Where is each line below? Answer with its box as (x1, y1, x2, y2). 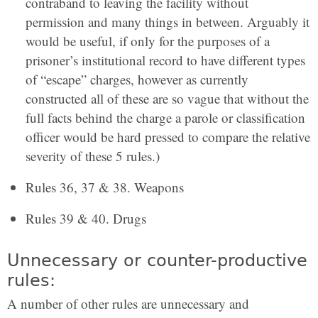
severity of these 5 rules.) (26, 147, 160, 165)
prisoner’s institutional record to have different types (26, 51, 305, 70)
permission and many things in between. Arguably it (26, 13, 309, 31)
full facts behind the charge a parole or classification (26, 109, 305, 127)
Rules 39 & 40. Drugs (26, 209, 146, 228)
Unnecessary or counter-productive (7, 251, 307, 271)
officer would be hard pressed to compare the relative (26, 128, 310, 146)
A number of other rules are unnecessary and (7, 295, 249, 313)
